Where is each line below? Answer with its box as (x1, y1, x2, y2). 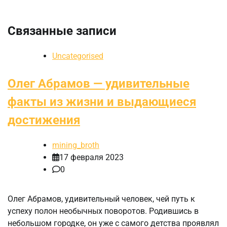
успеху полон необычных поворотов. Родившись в (8, 206, 199, 216)
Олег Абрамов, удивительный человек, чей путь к (8, 194, 195, 204)
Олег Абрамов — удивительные (8, 77, 190, 91)
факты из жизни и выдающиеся (8, 95, 196, 109)
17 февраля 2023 (59, 153, 124, 163)
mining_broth (52, 140, 99, 150)
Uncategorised (52, 51, 103, 61)
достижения (8, 113, 80, 128)
